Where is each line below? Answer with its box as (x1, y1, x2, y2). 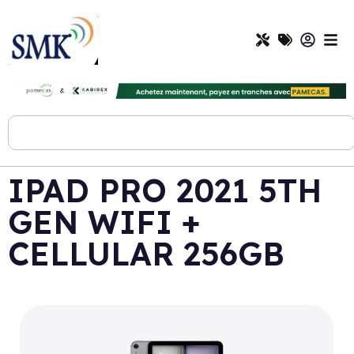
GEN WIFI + (8, 201, 200, 242)
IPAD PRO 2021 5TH (8, 170, 322, 210)
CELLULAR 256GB (8, 233, 284, 273)
